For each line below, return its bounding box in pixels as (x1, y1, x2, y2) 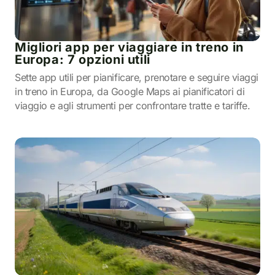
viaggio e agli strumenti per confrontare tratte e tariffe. (15, 99, 250, 112)
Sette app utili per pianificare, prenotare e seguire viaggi (15, 71, 258, 83)
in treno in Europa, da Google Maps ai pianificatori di (15, 85, 245, 98)
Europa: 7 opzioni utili (15, 52, 150, 67)
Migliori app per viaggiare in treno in (15, 40, 244, 55)
